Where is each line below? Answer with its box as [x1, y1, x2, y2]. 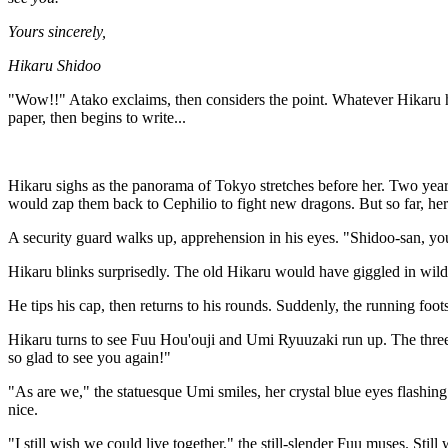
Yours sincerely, [8, 23, 106, 40]
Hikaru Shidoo [8, 57, 101, 74]
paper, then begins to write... [8, 109, 186, 126]
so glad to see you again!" [8, 349, 171, 366]
